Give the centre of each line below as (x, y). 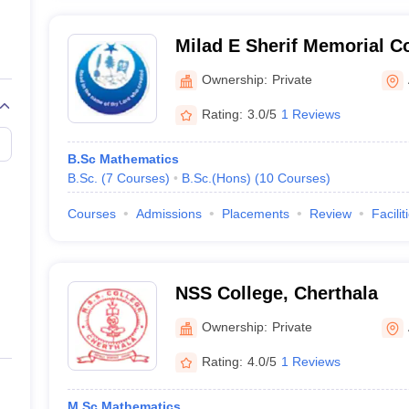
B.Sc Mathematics (123, 159)
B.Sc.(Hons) (216, 178)
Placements (255, 214)
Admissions (168, 214)
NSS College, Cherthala (276, 293)
